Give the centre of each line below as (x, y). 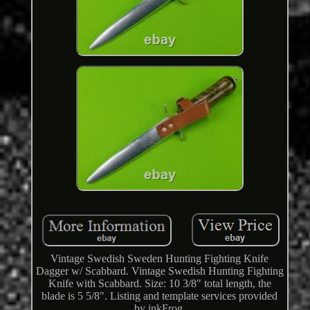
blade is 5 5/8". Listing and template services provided (160, 296)
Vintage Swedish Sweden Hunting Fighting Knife (160, 259)
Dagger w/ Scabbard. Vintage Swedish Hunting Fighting (159, 271)
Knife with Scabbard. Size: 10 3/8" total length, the (159, 284)
